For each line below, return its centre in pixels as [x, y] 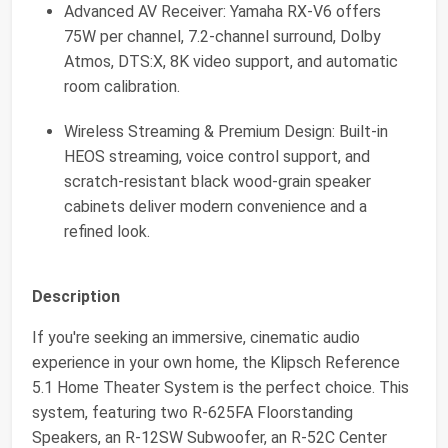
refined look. [107, 231]
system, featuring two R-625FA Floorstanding [192, 412]
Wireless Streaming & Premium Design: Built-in [226, 131]
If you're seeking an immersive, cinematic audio [196, 337]
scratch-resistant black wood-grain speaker [217, 181]
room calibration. [122, 86]
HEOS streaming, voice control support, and [217, 156]
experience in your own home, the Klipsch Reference [216, 362]
